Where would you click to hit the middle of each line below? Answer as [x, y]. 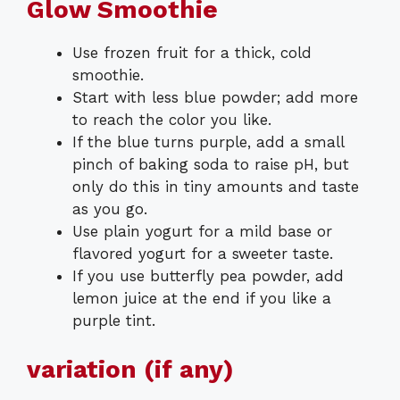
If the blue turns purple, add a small [208, 142]
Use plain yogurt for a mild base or [202, 231]
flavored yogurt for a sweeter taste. [203, 253]
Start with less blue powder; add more [215, 97]
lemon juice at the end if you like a [202, 298]
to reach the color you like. [172, 119]
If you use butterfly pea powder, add [208, 275]
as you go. [110, 208]
